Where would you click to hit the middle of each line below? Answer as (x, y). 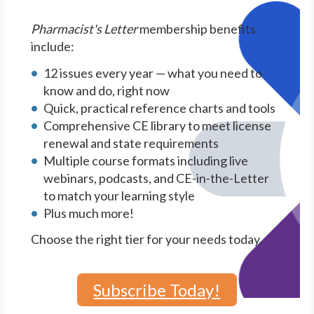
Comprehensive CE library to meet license (158, 125)
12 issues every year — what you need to (153, 73)
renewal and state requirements (131, 143)
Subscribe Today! (157, 289)
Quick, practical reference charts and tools (160, 108)
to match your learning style (120, 195)
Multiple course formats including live (146, 160)
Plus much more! (89, 213)
